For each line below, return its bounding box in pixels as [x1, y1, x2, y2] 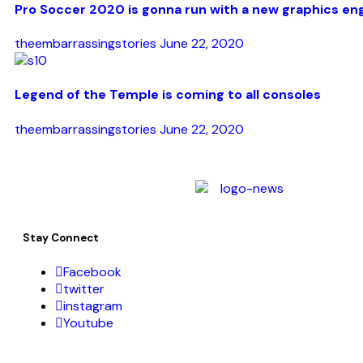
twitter [63, 280, 105, 297]
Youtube [63, 314, 113, 331]
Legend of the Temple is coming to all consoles [15, 86, 321, 104]
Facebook [63, 263, 122, 280]
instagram [63, 297, 122, 314]
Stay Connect [23, 231, 99, 246]
